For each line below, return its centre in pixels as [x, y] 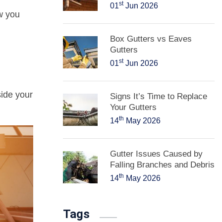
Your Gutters [133, 107]
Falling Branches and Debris [162, 165]
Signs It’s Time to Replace [159, 96]
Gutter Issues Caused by [156, 154]
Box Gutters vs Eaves [151, 39]
